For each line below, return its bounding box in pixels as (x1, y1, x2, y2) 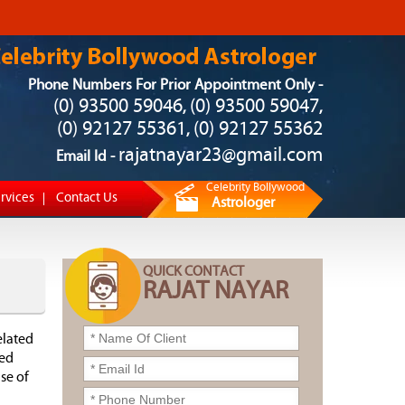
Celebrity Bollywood (206, 182, 305, 193)
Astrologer (212, 196, 275, 211)
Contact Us (56, 192, 118, 205)
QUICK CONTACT (143, 265, 244, 279)
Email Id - (56, 149, 118, 165)
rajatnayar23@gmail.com (118, 146, 323, 166)
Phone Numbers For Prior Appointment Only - (28, 78, 323, 93)
